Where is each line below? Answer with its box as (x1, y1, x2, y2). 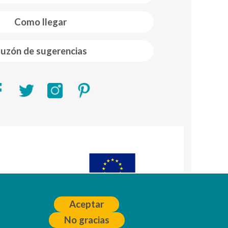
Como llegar (14, 16, 67, 28)
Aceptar (69, 198, 104, 210)
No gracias (64, 214, 109, 225)
